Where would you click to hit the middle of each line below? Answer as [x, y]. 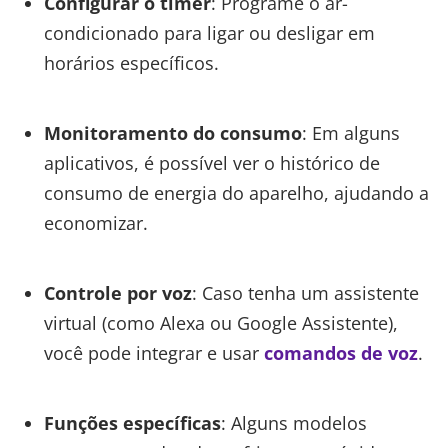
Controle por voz [117, 293]
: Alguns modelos [293, 423]
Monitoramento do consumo [172, 133]
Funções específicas [132, 423]
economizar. [95, 223]
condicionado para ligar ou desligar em [209, 33]
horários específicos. [131, 63]
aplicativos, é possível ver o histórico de [211, 163]
